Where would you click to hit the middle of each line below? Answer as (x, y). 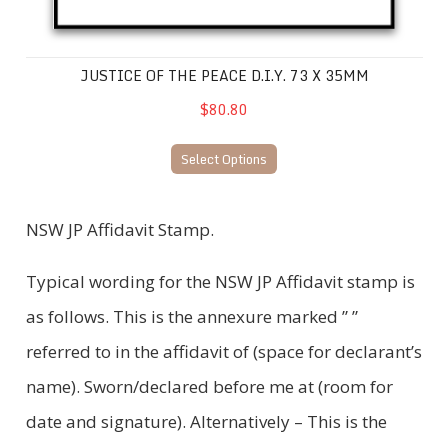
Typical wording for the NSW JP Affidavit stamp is (220, 281)
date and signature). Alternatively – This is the (206, 421)
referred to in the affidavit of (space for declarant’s (223, 351)
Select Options (224, 158)
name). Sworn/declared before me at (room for (209, 386)
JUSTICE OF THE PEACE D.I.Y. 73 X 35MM (224, 75)
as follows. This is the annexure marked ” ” (191, 316)
